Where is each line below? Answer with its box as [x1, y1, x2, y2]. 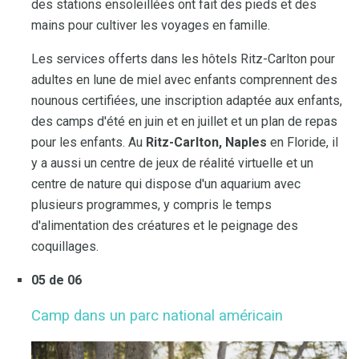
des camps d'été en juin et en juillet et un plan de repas [31, 113, 337, 129]
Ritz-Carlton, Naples [146, 134, 267, 150]
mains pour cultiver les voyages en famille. [31, 17, 270, 33]
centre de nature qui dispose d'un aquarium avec [31, 175, 301, 192]
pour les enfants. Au [31, 134, 146, 150]
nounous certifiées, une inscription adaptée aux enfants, [31, 92, 342, 108]
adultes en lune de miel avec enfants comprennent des [31, 71, 337, 87]
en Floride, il [267, 134, 338, 150]
